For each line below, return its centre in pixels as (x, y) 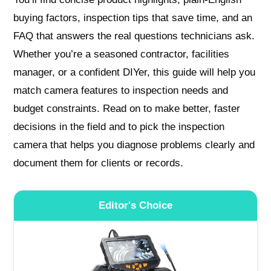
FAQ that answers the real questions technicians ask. (134, 36)
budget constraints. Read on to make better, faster (127, 109)
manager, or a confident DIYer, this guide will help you (135, 73)
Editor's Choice (135, 206)
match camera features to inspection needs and (121, 91)
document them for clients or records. (99, 163)
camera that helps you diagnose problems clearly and (134, 145)
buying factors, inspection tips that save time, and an (133, 18)
